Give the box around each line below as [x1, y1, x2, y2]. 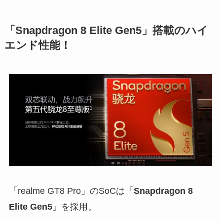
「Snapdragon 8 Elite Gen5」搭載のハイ [4, 25, 208, 37]
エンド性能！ [4, 39, 71, 52]
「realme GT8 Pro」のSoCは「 [8, 186, 134, 196]
